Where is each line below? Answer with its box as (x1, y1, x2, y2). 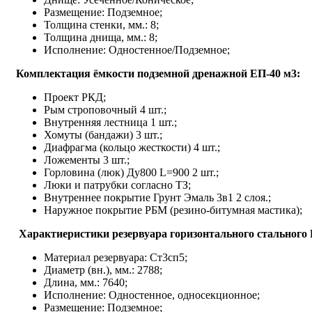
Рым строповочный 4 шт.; (44, 104, 166, 116)
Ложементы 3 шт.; (44, 154, 130, 166)
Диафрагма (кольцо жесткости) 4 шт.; (44, 141, 220, 154)
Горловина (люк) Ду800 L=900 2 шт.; (44, 166, 219, 179)
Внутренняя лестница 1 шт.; (44, 116, 177, 129)
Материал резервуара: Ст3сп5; (44, 251, 187, 264)
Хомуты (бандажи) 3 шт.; (44, 129, 162, 141)
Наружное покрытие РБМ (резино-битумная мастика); (44, 204, 302, 217)
